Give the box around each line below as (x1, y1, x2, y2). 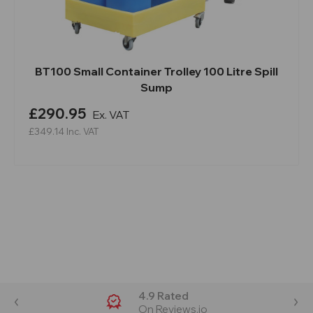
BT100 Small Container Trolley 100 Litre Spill (35, 64, 278, 78)
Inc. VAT (66, 125, 99, 137)
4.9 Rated (138, 289, 189, 303)
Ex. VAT (92, 107, 129, 122)
